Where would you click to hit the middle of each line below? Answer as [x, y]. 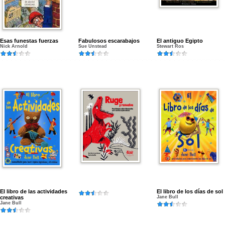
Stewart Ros [170, 46]
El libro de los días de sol [190, 191]
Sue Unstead [93, 46]
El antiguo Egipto [180, 41]
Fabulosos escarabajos [109, 41]
